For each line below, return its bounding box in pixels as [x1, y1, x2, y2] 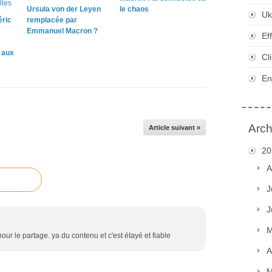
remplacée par [27, 15, 77, 24]
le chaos [119, 4, 149, 13]
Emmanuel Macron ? [27, 26, 98, 35]
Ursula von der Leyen [27, 4, 101, 13]
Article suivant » [149, 123, 200, 131]
